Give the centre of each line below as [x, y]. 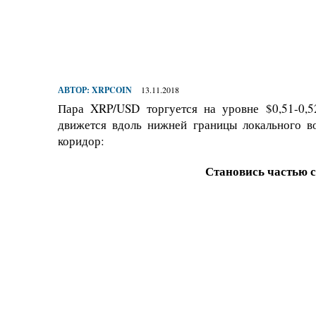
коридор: [81, 141]
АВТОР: [75, 90]
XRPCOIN [112, 90]
